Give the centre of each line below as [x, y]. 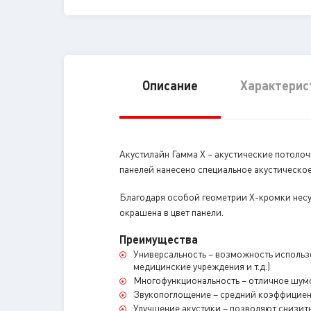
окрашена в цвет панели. [171, 212]
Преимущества [159, 239]
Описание [170, 85]
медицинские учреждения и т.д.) [202, 266]
